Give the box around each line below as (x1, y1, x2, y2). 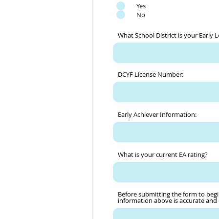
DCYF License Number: (118, 70, 183, 79)
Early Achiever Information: (118, 110, 197, 119)
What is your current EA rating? (118, 150, 208, 159)
